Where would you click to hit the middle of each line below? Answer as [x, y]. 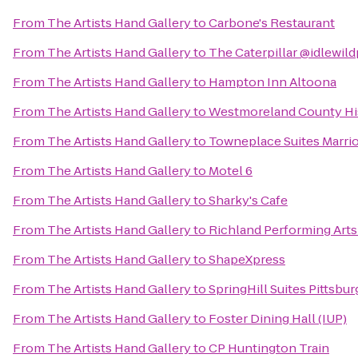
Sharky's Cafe [248, 200]
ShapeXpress [247, 259]
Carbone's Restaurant [272, 23]
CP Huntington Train [269, 348]
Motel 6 [231, 171]
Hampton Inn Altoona [272, 82]
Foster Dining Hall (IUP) [278, 318]
